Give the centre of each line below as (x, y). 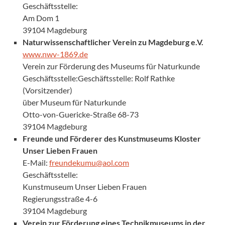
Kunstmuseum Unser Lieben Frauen (85, 186)
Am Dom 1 (41, 18)
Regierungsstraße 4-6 (60, 198)
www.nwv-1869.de (55, 54)
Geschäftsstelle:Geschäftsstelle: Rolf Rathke (99, 78)
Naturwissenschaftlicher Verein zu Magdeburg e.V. (113, 42)
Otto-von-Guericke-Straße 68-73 (81, 114)
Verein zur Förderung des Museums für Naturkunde (111, 66)
